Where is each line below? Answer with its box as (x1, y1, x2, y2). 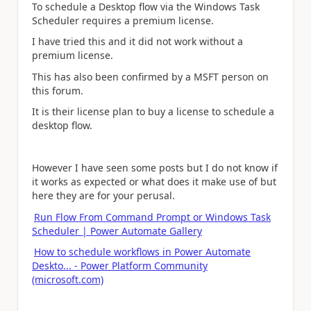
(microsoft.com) (32, 273, 103, 286)
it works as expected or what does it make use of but (32, 175, 276, 188)
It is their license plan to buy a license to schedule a (32, 105, 274, 118)
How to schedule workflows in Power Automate (34, 245, 251, 258)
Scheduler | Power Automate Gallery (32, 224, 202, 237)
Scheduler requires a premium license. (32, 13, 214, 27)
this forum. (32, 83, 83, 97)
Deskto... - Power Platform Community (32, 259, 208, 272)
